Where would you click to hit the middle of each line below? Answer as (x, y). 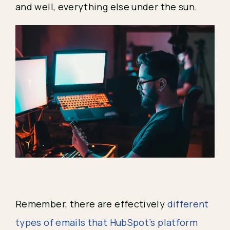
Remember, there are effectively (91, 204)
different (188, 204)
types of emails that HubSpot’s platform (107, 223)
